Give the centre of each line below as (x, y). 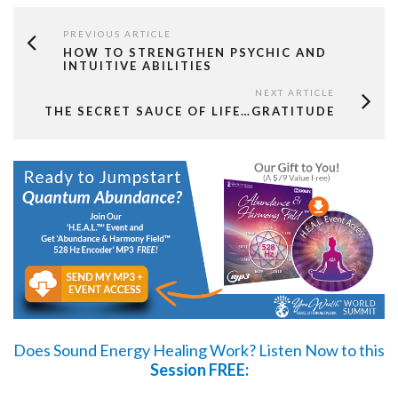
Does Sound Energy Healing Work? (136, 350)
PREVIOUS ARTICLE (117, 34)
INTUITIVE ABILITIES (138, 66)
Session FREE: (199, 369)
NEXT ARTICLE (295, 93)
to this (362, 350)
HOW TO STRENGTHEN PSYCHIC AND (195, 53)
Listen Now (298, 350)
